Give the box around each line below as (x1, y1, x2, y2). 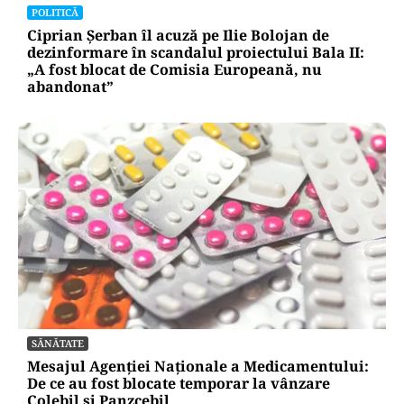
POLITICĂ (32, 5, 78, 20)
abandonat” (27, 77, 114, 97)
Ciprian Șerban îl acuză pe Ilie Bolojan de (27, 25, 329, 46)
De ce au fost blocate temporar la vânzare (27, 373, 330, 394)
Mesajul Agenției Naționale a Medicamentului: (27, 356, 369, 377)
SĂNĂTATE (32, 336, 84, 351)
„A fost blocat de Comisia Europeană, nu (27, 60, 322, 80)
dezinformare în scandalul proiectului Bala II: (27, 42, 364, 63)
